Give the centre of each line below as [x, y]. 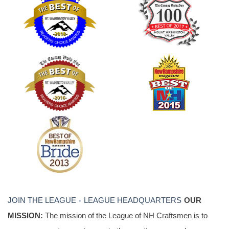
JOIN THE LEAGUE [42, 200]
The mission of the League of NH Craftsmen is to [125, 216]
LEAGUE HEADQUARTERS [133, 200]
